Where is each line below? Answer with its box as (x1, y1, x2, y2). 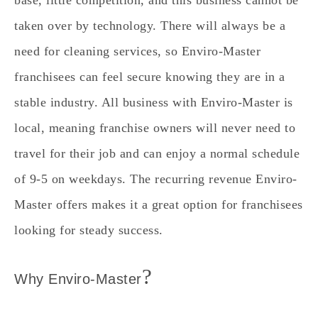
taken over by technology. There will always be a (14, 18, 285, 33)
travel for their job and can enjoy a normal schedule (14, 146, 300, 160)
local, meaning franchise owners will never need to (14, 120, 295, 135)
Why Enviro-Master (14, 271, 142, 287)
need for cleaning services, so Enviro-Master (14, 43, 261, 58)
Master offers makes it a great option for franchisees (14, 197, 303, 212)
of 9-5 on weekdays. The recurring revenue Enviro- (14, 171, 297, 186)
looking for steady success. (14, 222, 163, 237)
